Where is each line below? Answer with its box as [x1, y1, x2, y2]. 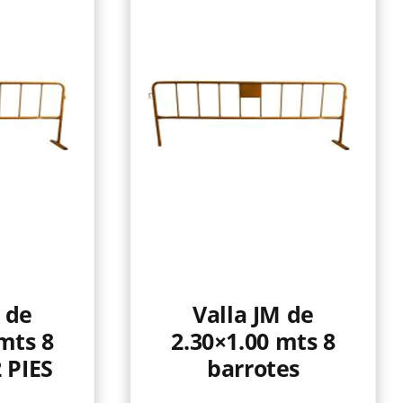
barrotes [207, 353, 300, 383]
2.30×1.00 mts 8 [171, 326, 336, 356]
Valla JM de [193, 299, 314, 329]
